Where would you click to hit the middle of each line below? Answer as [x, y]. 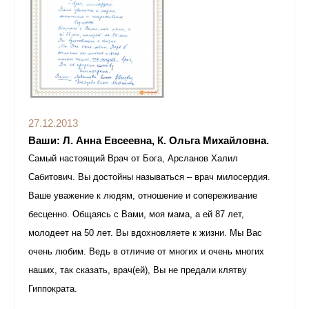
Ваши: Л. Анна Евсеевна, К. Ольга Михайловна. [149, 140]
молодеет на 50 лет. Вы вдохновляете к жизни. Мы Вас [145, 233]
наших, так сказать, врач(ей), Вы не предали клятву [138, 270]
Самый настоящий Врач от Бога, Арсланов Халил [133, 159]
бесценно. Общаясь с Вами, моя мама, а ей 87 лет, [136, 215]
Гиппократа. [53, 289]
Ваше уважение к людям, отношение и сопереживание [143, 196]
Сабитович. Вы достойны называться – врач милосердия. [149, 177]
